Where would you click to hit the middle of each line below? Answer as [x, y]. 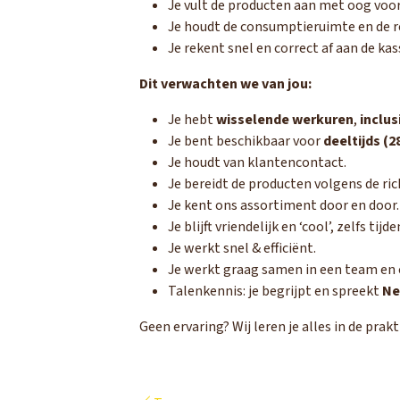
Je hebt [192, 120]
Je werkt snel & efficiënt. [242, 248]
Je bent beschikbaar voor [246, 141]
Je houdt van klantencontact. [257, 162]
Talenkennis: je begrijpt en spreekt [275, 291]
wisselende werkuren [285, 120]
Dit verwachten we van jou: [225, 84]
